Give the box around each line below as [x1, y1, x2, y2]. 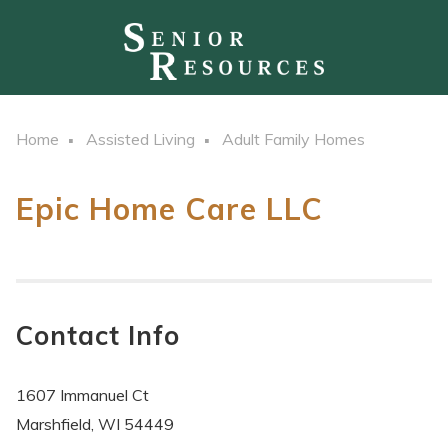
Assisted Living [86, 129, 195, 150]
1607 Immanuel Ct [16, 385, 149, 406]
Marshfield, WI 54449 [16, 414, 174, 435]
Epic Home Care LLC [16, 190, 323, 229]
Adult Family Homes [222, 129, 365, 150]
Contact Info [16, 319, 180, 353]
